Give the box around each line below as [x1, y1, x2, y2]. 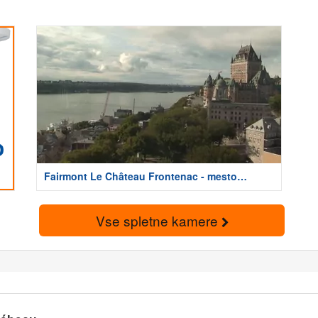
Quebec [44, 183, 82, 198]
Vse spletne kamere [95, 210, 221, 230]
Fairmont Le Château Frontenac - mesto [44, 169, 237, 184]
